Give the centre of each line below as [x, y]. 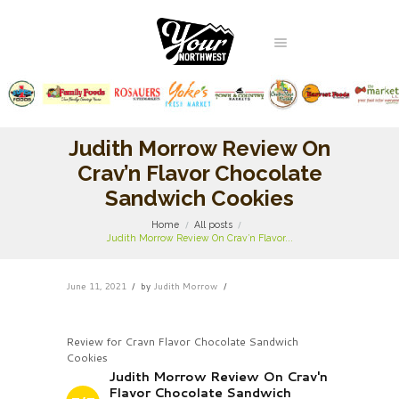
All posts [213, 225]
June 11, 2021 [96, 285]
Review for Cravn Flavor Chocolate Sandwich [182, 341]
